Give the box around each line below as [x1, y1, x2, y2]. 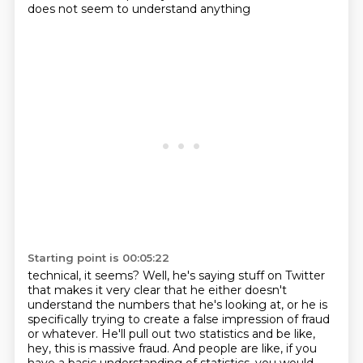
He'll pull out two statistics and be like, [100, 327, 315, 341]
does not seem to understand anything [27, 2, 250, 16]
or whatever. [27, 327, 101, 341]
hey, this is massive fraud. [27, 341, 173, 356]
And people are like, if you [172, 341, 317, 356]
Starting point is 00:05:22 [27, 251, 169, 264]
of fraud [286, 312, 330, 327]
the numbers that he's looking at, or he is [95, 297, 327, 312]
